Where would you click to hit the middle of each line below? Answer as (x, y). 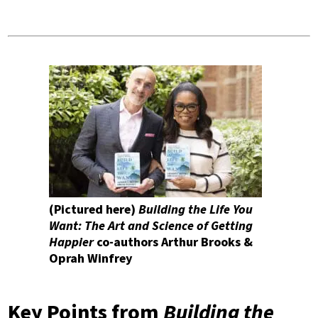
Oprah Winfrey (91, 259)
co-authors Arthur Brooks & (173, 242)
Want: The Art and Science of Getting (151, 226)
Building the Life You (196, 210)
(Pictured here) (94, 210)
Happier (71, 242)
